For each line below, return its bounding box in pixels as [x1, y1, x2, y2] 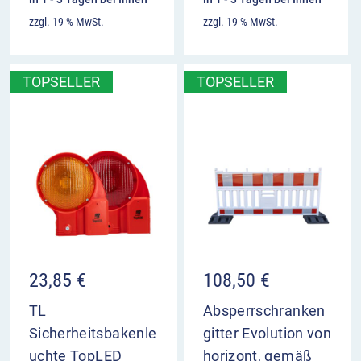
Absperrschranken [203, 302, 326, 320]
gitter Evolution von [203, 325, 331, 342]
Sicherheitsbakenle [29, 325, 157, 342]
